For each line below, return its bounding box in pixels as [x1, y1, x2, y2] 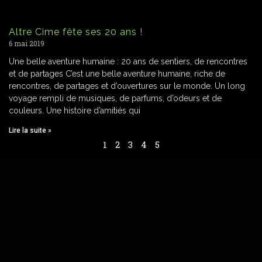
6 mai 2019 [9, 38, 44, 48]
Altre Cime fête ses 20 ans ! [9, 26, 143, 37]
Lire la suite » [9, 126, 51, 135]
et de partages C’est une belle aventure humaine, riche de [9, 68, 225, 78]
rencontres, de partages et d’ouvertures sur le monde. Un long [9, 81, 245, 91]
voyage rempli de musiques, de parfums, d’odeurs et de [9, 93, 222, 103]
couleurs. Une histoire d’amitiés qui [9, 105, 140, 115]
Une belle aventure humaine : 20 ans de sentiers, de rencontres [9, 56, 247, 66]
